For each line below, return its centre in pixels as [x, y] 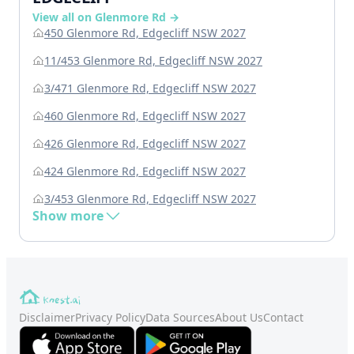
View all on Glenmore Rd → [106, 17]
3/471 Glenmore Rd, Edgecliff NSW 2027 [150, 88]
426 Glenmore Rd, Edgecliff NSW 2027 [145, 144]
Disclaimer [47, 318]
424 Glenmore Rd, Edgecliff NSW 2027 [145, 171]
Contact [283, 318]
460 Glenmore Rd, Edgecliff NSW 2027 [145, 116]
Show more [68, 216]
